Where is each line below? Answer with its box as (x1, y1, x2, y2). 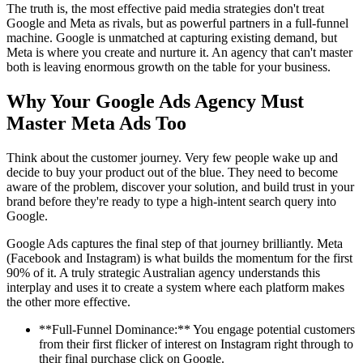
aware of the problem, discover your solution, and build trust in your (6, 179, 354, 194)
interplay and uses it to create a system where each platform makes (6, 280, 344, 294)
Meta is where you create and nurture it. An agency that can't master (6, 45, 352, 59)
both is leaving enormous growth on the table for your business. (6, 59, 331, 74)
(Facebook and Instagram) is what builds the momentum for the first (6, 250, 352, 265)
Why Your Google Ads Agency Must (6, 90, 304, 112)
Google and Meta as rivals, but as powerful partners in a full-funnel (6, 15, 348, 30)
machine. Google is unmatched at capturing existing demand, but (6, 30, 337, 45)
